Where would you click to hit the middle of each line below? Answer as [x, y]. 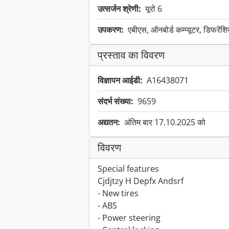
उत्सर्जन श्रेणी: [119, 9]
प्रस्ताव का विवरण [131, 55]
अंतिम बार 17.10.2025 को [165, 122]
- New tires [118, 193]
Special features [128, 169]
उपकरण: [111, 30]
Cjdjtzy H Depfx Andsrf [141, 181]
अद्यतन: [109, 122]
